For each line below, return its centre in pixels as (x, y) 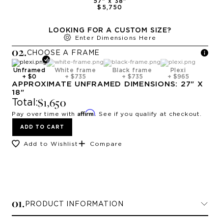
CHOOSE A (49, 53)
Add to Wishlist (51, 144)
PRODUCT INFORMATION (74, 205)
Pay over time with (45, 114)
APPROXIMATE (43, 83)
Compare (106, 144)
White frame (75, 70)
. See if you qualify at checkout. (148, 114)
